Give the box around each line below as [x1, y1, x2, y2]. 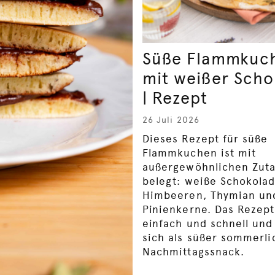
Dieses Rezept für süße [142, 133, 268, 145]
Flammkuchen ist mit [142, 147, 257, 160]
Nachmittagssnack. [142, 246, 245, 258]
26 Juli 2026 [142, 115, 199, 125]
